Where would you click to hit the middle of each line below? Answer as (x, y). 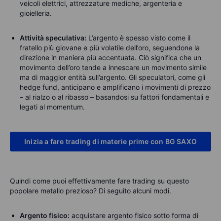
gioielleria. (36, 13)
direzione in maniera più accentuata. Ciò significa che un (110, 57)
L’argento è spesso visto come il (138, 37)
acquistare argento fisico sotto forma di (134, 215)
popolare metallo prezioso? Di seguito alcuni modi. (91, 190)
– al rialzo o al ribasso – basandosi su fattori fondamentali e (114, 97)
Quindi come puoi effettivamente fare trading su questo (99, 181)
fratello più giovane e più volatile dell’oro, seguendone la (110, 47)
